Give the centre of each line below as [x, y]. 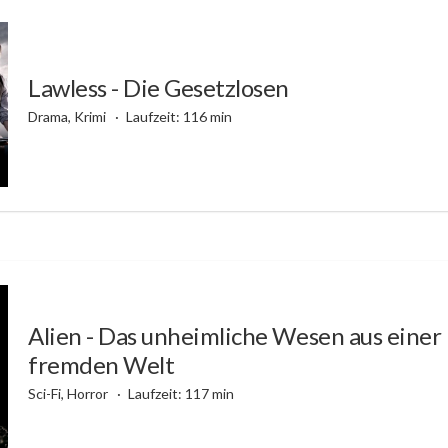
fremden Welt [101, 365]
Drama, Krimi [68, 116]
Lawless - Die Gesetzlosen [158, 87]
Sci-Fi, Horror [69, 394]
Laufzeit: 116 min [178, 116]
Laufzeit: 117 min [180, 394]
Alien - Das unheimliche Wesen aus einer [235, 336]
